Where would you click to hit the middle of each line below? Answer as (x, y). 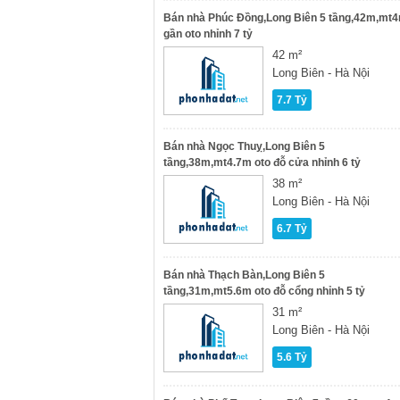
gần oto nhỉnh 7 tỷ (208, 34)
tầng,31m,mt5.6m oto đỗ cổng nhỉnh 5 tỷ (264, 291)
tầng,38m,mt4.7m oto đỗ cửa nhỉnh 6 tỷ (262, 162)
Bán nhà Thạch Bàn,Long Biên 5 (244, 275)
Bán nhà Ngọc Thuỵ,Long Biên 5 (244, 146)
